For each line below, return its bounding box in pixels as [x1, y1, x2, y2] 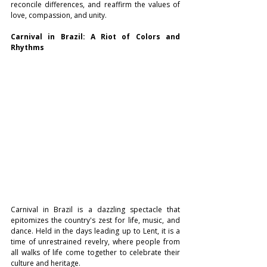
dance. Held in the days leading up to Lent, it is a [11, 226, 180, 237]
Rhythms [11, 42, 44, 53]
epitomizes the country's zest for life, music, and [11, 215, 180, 226]
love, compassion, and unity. [11, 10, 107, 21]
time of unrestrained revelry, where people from [11, 237, 180, 247]
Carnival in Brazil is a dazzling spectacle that [11, 204, 180, 215]
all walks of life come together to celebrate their [11, 247, 180, 258]
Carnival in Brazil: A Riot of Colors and [11, 32, 180, 42]
